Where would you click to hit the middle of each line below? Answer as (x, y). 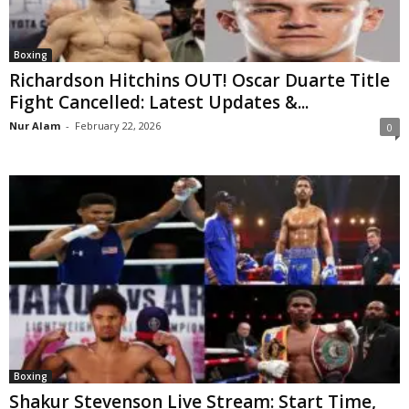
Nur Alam (35, 125)
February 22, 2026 (118, 125)
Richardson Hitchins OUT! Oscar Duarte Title (199, 80)
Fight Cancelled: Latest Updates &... (159, 102)
